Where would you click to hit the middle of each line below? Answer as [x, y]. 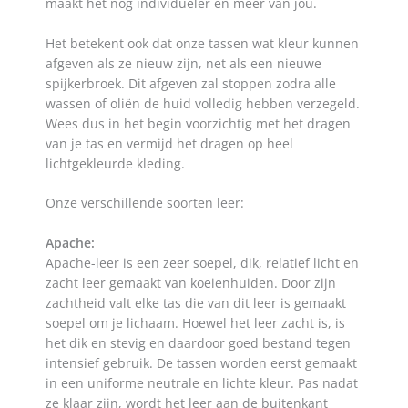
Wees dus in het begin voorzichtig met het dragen [198, 123]
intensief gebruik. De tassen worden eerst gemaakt [201, 363]
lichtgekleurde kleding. [115, 163]
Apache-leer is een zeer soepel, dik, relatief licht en [202, 263]
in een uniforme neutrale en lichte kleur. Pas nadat [202, 383]
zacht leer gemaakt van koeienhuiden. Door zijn [191, 283]
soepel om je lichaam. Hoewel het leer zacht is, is [195, 323]
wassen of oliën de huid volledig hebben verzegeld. [203, 103]
